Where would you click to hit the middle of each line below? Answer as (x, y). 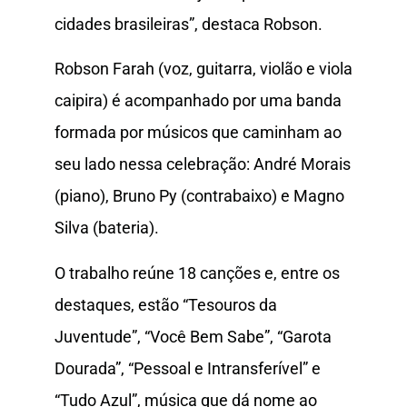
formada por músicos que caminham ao (198, 133)
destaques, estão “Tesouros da (166, 304)
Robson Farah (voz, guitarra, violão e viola (203, 69)
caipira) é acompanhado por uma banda (198, 101)
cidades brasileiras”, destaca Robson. (189, 24)
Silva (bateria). (107, 228)
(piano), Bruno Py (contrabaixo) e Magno (199, 196)
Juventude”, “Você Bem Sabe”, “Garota (193, 336)
